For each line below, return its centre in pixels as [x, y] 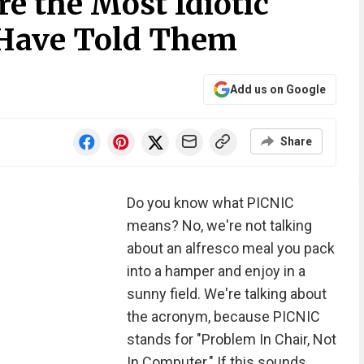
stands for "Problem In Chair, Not [231, 339]
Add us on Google [277, 89]
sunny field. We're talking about [226, 294]
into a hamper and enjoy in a [216, 271]
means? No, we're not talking [219, 225]
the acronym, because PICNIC [223, 316]
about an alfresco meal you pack [230, 248]
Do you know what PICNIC [210, 203]
